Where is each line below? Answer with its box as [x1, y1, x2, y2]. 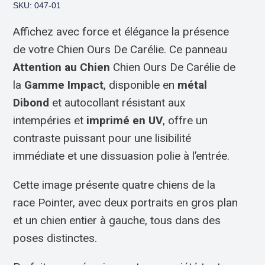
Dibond [13, 96, 50, 109]
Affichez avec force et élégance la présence [13, 25, 230, 38]
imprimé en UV [86, 114, 163, 127]
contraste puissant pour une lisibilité [13, 131, 192, 145]
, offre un [163, 114, 208, 127]
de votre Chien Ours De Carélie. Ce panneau [13, 43, 228, 56]
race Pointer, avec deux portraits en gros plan [13, 196, 238, 209]
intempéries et [13, 114, 87, 127]
